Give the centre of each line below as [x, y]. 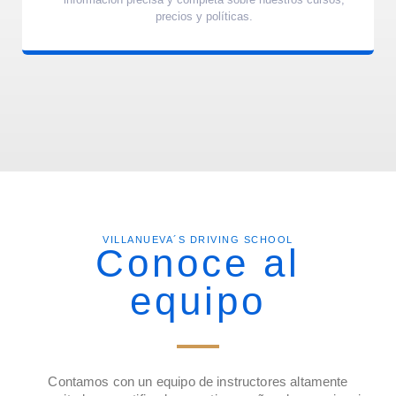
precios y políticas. [205, 16]
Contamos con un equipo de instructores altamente [198, 381]
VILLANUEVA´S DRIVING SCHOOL [198, 239]
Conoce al [198, 263]
